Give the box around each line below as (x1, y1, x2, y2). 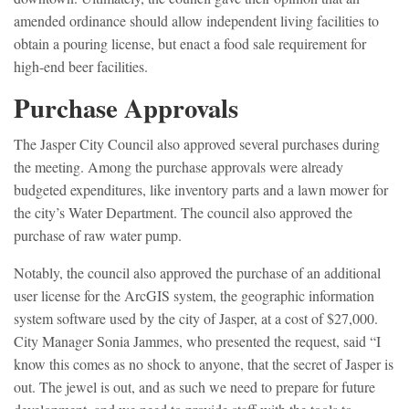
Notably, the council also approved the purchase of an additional (14, 263, 381, 283)
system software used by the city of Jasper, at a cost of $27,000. (14, 309, 378, 329)
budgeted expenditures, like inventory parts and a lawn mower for (14, 180, 388, 200)
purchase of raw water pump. (14, 225, 182, 246)
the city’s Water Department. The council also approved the (14, 203, 352, 223)
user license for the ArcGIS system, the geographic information (14, 286, 374, 306)
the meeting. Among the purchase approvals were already (14, 157, 343, 177)
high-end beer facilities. (14, 57, 148, 77)
